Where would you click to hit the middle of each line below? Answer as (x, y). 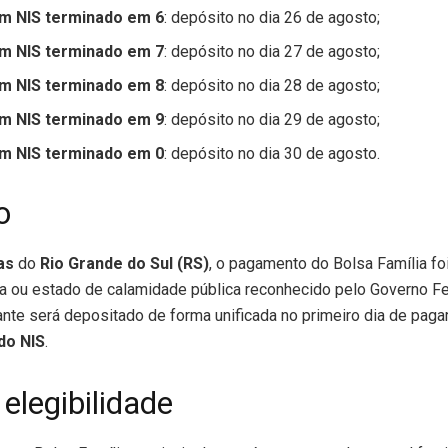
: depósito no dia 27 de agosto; (272, 52)
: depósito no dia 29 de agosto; (272, 120)
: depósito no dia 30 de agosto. (272, 154)
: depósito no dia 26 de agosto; (272, 18)
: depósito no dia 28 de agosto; (272, 86)
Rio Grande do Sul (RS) (124, 263)
